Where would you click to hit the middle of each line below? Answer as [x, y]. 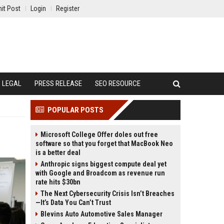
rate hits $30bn [58, 182]
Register [68, 8]
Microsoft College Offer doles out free [99, 134]
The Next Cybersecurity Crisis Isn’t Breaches [107, 193]
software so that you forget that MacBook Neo [104, 143]
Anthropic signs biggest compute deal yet [103, 164]
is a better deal [58, 152]
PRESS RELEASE [58, 83]
